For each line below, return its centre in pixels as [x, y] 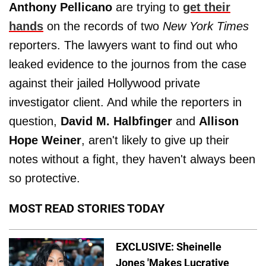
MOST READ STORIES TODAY [87, 208]
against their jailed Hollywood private [104, 83]
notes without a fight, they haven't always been [132, 159]
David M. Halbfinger [116, 121]
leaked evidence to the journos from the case [128, 64]
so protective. [45, 178]
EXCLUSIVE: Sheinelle [169, 246]
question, [35, 121]
